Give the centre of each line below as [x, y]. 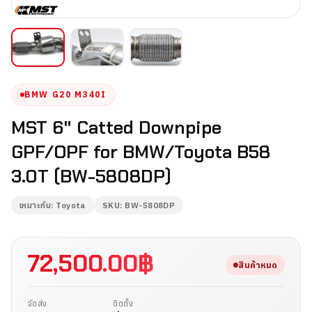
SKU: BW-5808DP [139, 205]
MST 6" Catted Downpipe [116, 127]
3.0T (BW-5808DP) [91, 176]
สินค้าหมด [258, 264]
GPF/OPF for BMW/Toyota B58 [141, 151]
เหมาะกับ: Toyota [53, 205]
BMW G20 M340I [65, 94]
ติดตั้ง [123, 303]
